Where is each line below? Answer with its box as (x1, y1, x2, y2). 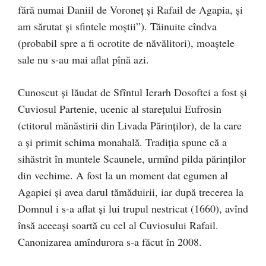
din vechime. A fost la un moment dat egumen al (18, 168, 228, 182)
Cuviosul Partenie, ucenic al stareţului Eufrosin (18, 102, 221, 116)
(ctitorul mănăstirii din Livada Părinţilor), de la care (18, 118, 242, 132)
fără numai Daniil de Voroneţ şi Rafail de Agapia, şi (18, 2, 243, 17)
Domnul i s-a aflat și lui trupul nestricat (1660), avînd (18, 201, 248, 216)
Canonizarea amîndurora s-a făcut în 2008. (18, 235, 202, 249)
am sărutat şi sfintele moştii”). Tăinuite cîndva (18, 19, 217, 33)
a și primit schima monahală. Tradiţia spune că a (18, 135, 227, 149)
